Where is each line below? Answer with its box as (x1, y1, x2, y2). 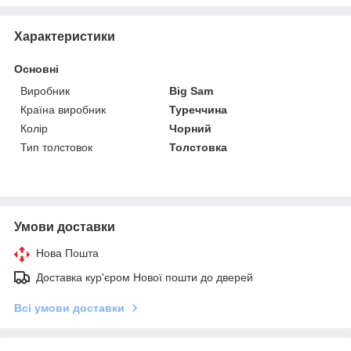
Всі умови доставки (14, 302, 125, 315)
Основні (14, 63, 59, 76)
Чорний (169, 122, 212, 136)
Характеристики (14, 30, 115, 44)
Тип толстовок (20, 141, 92, 154)
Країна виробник (20, 103, 106, 117)
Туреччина (169, 103, 228, 117)
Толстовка (169, 141, 228, 154)
